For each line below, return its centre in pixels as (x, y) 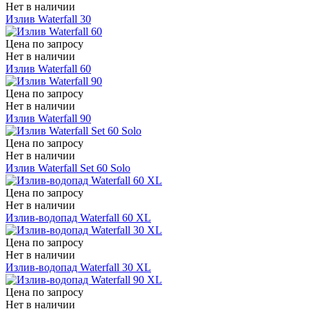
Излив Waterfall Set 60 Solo (68, 168)
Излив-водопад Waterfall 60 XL (78, 217)
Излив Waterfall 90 (48, 118)
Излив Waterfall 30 (48, 19)
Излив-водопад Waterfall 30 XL (78, 267)
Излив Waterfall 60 (48, 68)
